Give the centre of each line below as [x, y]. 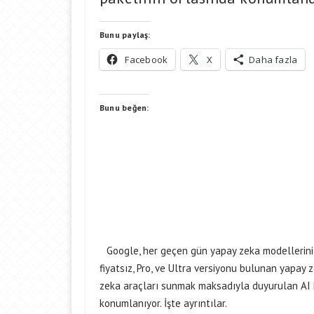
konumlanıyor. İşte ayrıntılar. [163, 303]
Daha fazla [273, 60]
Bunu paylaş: [125, 35]
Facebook [146, 60]
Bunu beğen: [124, 108]
